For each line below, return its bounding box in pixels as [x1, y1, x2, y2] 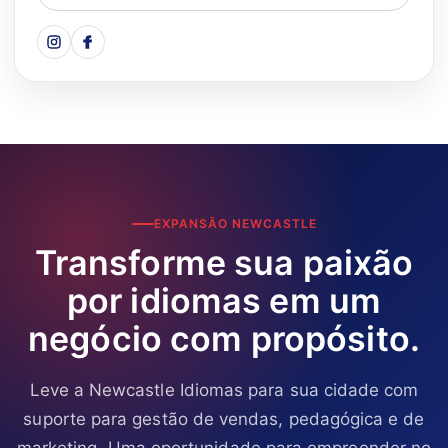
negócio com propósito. [28, 317, 420, 359]
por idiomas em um [66, 279, 382, 321]
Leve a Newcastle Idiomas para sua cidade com [29, 379, 419, 400]
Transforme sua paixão [34, 241, 414, 283]
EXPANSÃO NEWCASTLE [153, 215, 317, 231]
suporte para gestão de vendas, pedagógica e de [23, 408, 425, 429]
